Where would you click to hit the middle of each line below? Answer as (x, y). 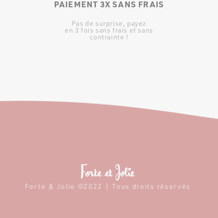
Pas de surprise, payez (109, 23)
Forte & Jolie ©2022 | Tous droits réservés (108, 186)
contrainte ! (109, 37)
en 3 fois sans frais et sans (109, 30)
